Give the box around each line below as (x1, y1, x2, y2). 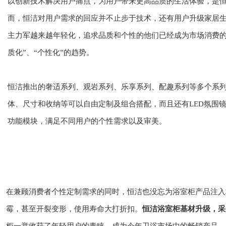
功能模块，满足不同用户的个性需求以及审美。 (8, 117, 166, 126)
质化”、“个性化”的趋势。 (8, 48, 94, 57)
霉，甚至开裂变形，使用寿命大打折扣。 (6, 205, 142, 213)
